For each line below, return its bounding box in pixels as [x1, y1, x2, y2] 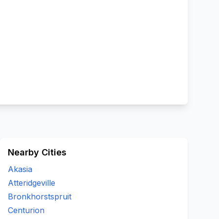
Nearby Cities [8, 147, 66, 157]
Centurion [8, 205, 44, 215]
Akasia [8, 164, 32, 174]
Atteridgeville [8, 178, 55, 188]
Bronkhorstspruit [8, 192, 71, 201]
